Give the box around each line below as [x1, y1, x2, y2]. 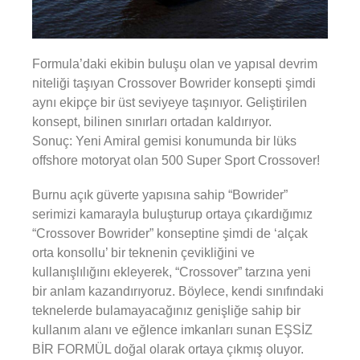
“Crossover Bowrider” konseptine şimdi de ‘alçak [32, 226, 308, 240]
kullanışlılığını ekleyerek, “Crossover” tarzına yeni [32, 264, 311, 279]
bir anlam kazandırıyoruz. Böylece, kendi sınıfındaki [32, 284, 324, 298]
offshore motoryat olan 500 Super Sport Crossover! [32, 153, 323, 167]
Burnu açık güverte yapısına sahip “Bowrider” [32, 187, 288, 202]
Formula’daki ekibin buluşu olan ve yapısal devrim [32, 56, 317, 71]
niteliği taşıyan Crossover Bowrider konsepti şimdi [32, 76, 316, 90]
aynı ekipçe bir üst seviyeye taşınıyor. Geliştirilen [32, 95, 307, 109]
